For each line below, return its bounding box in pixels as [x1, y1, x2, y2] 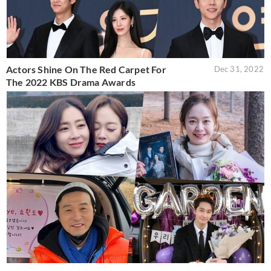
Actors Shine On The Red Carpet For [6, 63, 166, 75]
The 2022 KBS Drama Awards [6, 76, 135, 88]
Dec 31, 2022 [214, 64, 264, 74]
